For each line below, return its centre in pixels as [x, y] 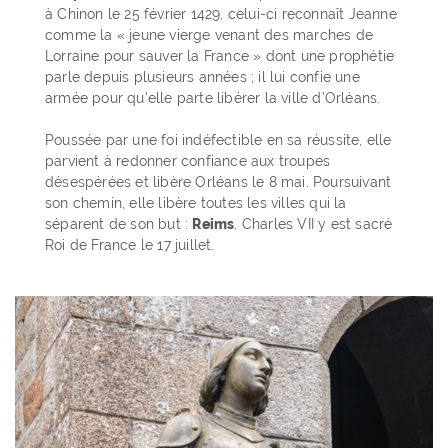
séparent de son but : [119, 223]
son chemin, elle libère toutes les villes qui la [196, 202]
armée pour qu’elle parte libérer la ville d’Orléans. [213, 97]
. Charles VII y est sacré [313, 223]
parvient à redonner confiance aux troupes [188, 160]
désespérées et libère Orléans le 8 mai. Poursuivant [218, 181]
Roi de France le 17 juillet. [130, 244]
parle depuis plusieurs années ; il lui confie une [202, 76]
